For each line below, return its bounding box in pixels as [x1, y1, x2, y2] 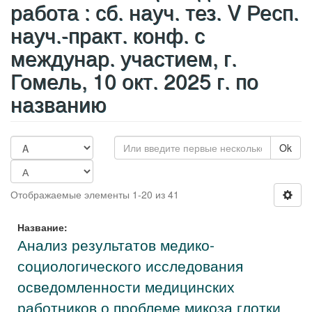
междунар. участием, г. [10, 42, 237, 72]
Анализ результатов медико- [17, 234, 214, 255]
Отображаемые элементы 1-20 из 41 [10, 187, 179, 201]
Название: [17, 221, 68, 234]
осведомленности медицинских [17, 276, 235, 297]
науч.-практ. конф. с [10, 19, 205, 49]
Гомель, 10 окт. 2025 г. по [10, 65, 258, 95]
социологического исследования [17, 255, 243, 276]
